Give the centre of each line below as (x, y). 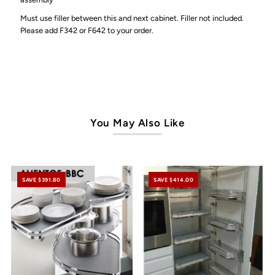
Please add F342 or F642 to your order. (88, 30)
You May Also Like (137, 122)
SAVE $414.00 (173, 180)
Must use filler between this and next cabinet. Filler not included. (132, 18)
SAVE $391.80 (41, 180)
